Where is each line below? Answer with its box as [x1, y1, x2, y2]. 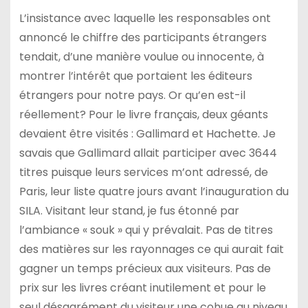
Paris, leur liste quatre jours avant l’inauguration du [19, 184, 289, 200]
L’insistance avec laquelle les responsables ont [19, 10, 271, 27]
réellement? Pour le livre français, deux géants [19, 107, 268, 123]
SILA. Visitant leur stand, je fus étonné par [19, 203, 239, 219]
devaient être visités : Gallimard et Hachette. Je [19, 126, 276, 142]
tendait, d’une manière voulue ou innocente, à [19, 49, 264, 65]
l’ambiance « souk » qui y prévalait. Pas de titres [19, 222, 273, 239]
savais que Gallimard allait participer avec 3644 [19, 145, 277, 162]
